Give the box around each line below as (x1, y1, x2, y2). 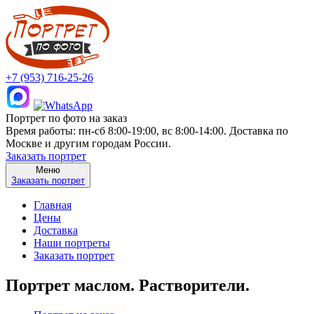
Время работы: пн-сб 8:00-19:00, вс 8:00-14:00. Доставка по (6, 125, 288, 137)
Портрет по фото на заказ (6, 112, 127, 124)
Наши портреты (34, 237, 110, 249)
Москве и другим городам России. (6, 137, 171, 149)
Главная (34, 199, 71, 211)
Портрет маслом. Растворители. (6, 275, 250, 294)
